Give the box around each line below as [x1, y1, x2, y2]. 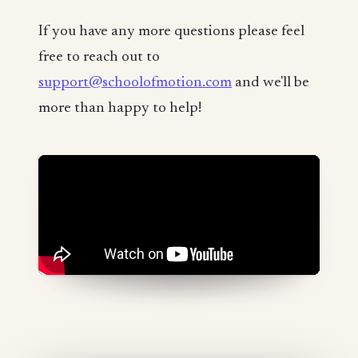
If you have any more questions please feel [38, 23, 304, 39]
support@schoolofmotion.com [38, 74, 232, 90]
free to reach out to [38, 49, 160, 65]
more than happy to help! [38, 100, 201, 116]
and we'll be [232, 74, 309, 90]
